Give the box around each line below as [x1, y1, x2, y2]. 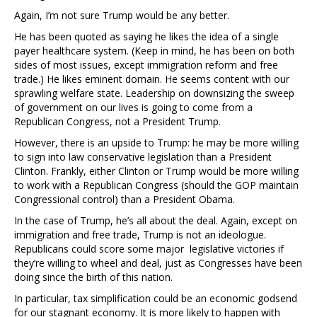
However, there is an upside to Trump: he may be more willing [14, 136, 299, 150]
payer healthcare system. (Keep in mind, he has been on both [14, 44, 294, 58]
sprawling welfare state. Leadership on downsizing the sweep [14, 86, 294, 100]
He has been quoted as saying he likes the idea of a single [14, 30, 279, 44]
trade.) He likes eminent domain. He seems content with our [14, 72, 289, 86]
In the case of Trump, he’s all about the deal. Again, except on [14, 214, 297, 228]
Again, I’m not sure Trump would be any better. [14, 8, 229, 23]
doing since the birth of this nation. [14, 270, 173, 284]
